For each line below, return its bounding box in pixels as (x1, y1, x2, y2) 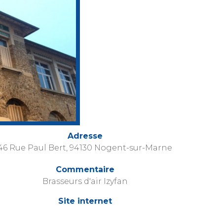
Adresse (67, 131, 103, 141)
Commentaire (55, 165, 114, 175)
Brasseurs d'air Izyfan (42, 177, 128, 186)
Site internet (58, 196, 112, 206)
